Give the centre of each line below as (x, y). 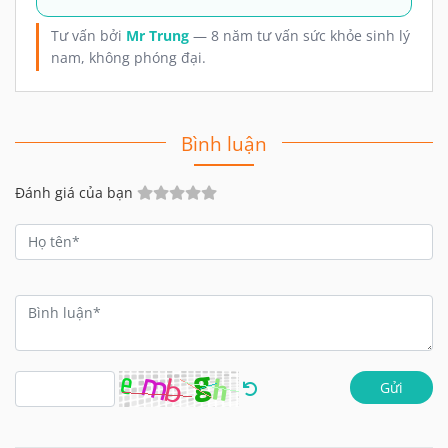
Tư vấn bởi (88, 35)
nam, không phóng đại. (128, 57)
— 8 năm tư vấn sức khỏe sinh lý (299, 35)
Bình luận (224, 143)
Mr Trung (157, 35)
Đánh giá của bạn (74, 192)
